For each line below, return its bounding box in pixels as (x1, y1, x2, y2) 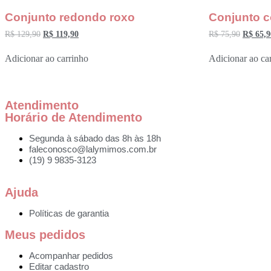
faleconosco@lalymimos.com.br (29, 143, 157, 154)
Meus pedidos (5, 227, 85, 241)
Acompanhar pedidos (29, 250, 113, 261)
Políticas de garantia (29, 207, 109, 218)
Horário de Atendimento (5, 110, 142, 124)
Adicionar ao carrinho (5, 53, 88, 64)
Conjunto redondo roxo (5, 10, 135, 24)
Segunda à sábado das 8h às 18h (29, 132, 161, 143)
